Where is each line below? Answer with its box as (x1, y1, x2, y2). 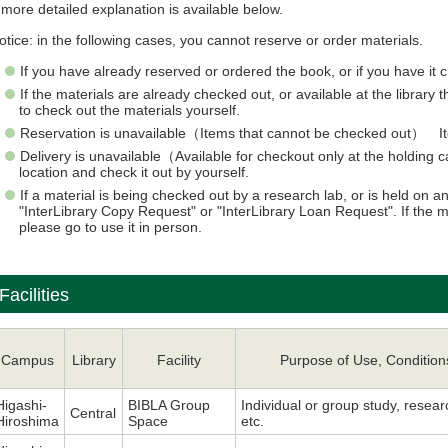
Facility (157, 352, 202, 369)
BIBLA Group (128, 397, 211, 414)
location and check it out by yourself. (19, 164, 250, 181)
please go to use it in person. (19, 219, 207, 236)
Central (70, 405, 117, 422)
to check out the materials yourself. (19, 102, 241, 119)
